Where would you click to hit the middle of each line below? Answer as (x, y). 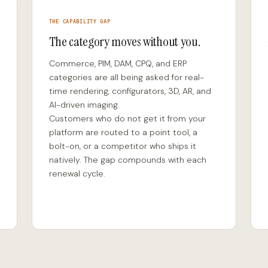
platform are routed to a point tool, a (123, 132)
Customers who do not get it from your (127, 118)
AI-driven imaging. (84, 105)
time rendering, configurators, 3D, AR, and (130, 91)
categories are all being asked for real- (126, 77)
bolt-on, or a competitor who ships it (122, 146)
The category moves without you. (124, 42)
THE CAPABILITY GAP (80, 22)
